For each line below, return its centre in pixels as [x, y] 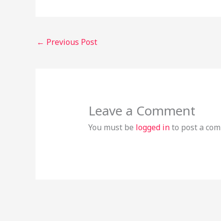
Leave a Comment [142, 110]
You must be [112, 127]
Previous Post [71, 42]
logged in [152, 127]
